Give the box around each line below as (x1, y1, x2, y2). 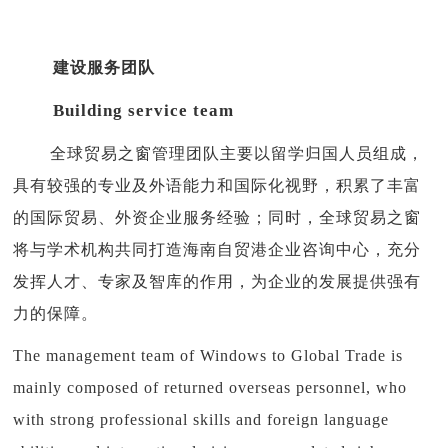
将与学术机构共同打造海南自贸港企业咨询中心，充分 (13, 240, 422, 258)
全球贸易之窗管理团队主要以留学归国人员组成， (50, 144, 425, 162)
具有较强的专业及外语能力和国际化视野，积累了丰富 (13, 176, 422, 194)
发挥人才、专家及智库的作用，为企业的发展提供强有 (13, 272, 422, 290)
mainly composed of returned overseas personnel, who (13, 378, 408, 396)
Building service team (53, 100, 235, 120)
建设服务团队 (53, 58, 156, 76)
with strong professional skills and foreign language (13, 410, 390, 428)
